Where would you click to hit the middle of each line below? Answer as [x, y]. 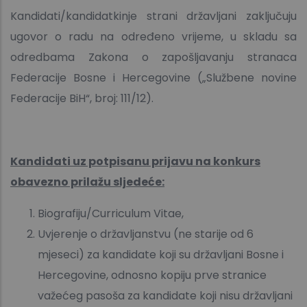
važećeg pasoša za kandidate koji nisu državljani [165, 296]
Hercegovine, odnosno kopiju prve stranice [152, 275]
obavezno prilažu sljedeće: [87, 182]
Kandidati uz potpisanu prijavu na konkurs [135, 162]
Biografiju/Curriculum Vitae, [111, 214]
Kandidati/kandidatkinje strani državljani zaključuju [153, 16]
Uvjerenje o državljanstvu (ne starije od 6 [146, 234]
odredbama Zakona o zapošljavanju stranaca [153, 58]
